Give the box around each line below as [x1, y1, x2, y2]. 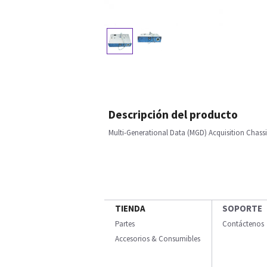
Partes [115, 219, 135, 229]
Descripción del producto [108, 107, 238, 122]
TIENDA [115, 203, 145, 215]
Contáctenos [222, 219, 264, 229]
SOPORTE [222, 203, 262, 215]
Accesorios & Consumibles [115, 234, 200, 244]
